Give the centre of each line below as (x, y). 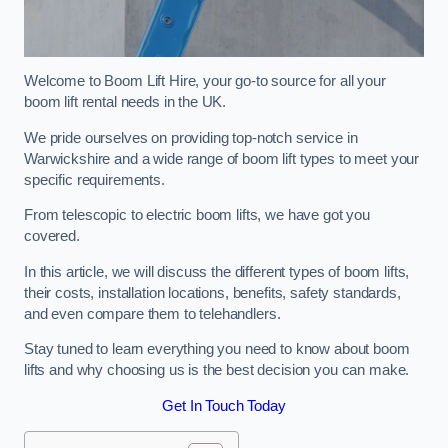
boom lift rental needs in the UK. (125, 102)
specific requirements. (94, 179)
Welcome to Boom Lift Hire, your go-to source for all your (205, 81)
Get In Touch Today (224, 405)
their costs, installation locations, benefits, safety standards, (212, 292)
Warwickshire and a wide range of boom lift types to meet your (222, 158)
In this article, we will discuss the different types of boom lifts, (217, 271)
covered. (52, 236)
